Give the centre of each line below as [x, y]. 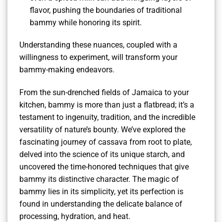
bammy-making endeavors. [67, 70]
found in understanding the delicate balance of [101, 204]
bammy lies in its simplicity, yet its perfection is [101, 192]
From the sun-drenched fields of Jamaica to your [104, 93]
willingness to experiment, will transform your [98, 57]
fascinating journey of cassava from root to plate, [106, 142]
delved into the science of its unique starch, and [102, 155]
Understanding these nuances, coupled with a [98, 45]
